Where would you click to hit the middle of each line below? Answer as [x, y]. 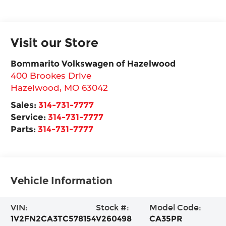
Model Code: [176, 207]
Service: [30, 117]
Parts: [24, 129]
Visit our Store [55, 42]
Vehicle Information [62, 180]
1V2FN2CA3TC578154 [53, 218]
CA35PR [166, 218]
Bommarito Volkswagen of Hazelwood [93, 63]
